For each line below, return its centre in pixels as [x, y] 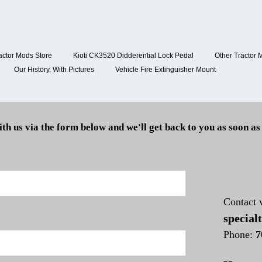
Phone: [239, 235]
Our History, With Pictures [54, 70]
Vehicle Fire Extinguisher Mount [166, 70]
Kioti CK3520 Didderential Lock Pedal [133, 56]
